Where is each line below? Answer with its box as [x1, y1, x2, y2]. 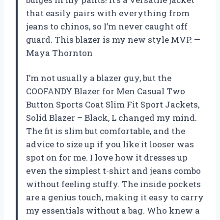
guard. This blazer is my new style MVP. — [26, 34, 200, 46]
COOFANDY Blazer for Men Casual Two [26, 85, 185, 97]
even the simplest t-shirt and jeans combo [26, 165, 201, 177]
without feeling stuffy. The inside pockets [26, 178, 201, 190]
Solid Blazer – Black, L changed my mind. [26, 112, 197, 124]
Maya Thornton [26, 47, 93, 59]
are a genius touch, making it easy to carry [26, 192, 204, 203]
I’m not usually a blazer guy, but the [26, 72, 171, 84]
